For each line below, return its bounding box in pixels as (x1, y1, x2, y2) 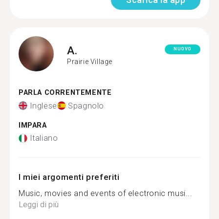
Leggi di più (19, 200, 59, 209)
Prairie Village (67, 57, 112, 66)
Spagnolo (68, 101, 105, 110)
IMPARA (19, 121, 47, 130)
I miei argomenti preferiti (19, 172, 120, 182)
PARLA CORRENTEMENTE (19, 88, 112, 97)
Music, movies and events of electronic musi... (19, 189, 193, 198)
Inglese (29, 101, 57, 110)
